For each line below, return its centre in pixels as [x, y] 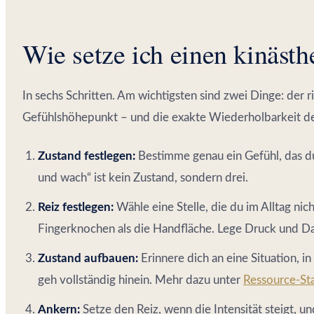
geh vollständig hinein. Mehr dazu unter [141, 280]
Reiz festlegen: [76, 207]
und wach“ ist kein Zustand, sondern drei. [143, 177]
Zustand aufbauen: [88, 258]
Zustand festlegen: [87, 156]
